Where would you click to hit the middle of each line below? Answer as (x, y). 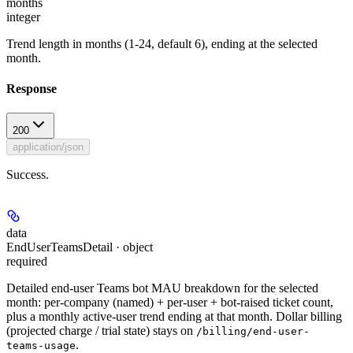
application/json (48, 147)
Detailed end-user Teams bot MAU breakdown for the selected (162, 288)
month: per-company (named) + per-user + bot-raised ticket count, (170, 303)
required (27, 262)
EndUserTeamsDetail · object (80, 247)
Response (32, 89)
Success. (28, 175)
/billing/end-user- (253, 332)
